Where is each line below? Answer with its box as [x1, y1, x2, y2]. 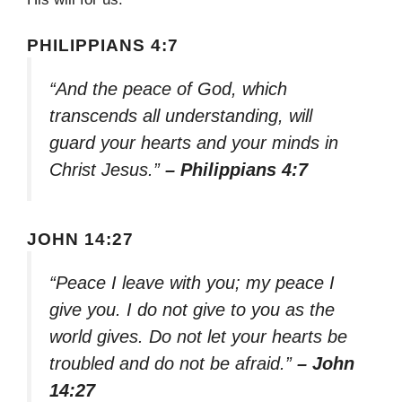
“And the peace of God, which [49, 78, 287, 99]
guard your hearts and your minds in [49, 132, 338, 153]
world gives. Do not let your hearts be [49, 327, 347, 347]
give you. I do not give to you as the [49, 300, 335, 320]
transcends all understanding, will [49, 105, 312, 126]
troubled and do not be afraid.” [49, 354, 297, 374]
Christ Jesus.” [49, 159, 165, 179]
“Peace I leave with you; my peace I [49, 273, 335, 293]
